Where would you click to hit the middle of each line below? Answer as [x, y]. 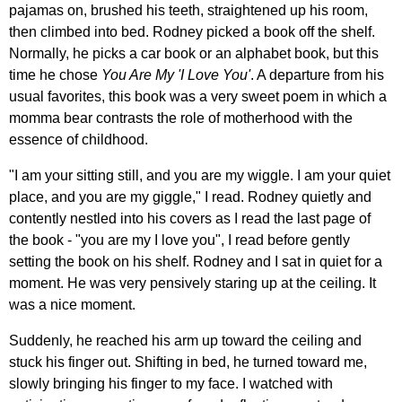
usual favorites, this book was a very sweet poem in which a [198, 96]
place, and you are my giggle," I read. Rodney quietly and [190, 197]
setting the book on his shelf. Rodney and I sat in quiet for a [196, 261]
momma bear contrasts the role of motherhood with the [181, 118]
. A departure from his [317, 74]
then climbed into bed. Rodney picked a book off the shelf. [192, 31]
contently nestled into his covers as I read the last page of [190, 218]
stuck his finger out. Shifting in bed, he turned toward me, [188, 362]
